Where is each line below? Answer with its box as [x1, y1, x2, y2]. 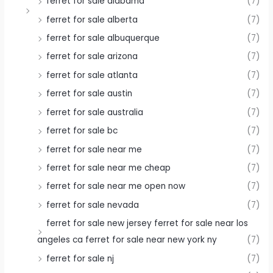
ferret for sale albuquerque [46, 32, 160, 44]
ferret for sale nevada [46, 199, 140, 211]
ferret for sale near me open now [46, 180, 186, 193]
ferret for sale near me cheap [46, 161, 171, 174]
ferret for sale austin [46, 88, 133, 100]
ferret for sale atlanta [46, 69, 138, 81]
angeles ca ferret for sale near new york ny [37, 234, 218, 246]
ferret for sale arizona [46, 51, 138, 63]
